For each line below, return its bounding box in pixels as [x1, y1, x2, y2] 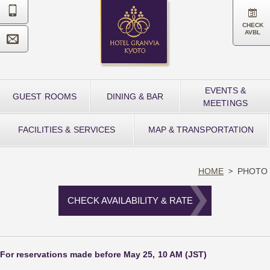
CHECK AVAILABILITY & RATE [67, 195, 193, 206]
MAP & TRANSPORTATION [148, 125, 254, 134]
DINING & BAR [106, 92, 164, 101]
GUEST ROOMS [13, 92, 77, 101]
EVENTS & [204, 85, 246, 95]
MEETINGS [203, 98, 248, 108]
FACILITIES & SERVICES [18, 125, 115, 134]
